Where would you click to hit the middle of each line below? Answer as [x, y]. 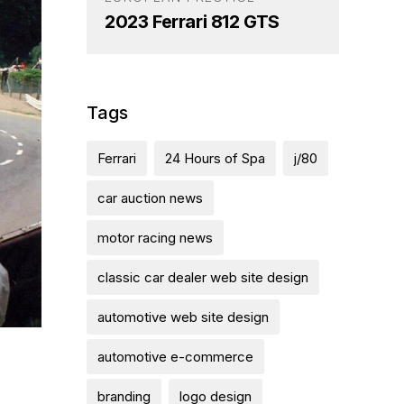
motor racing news [155, 237]
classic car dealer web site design [203, 277]
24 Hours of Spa [215, 158]
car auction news [150, 197]
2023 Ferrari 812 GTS [192, 21]
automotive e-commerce [175, 356]
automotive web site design [183, 317]
